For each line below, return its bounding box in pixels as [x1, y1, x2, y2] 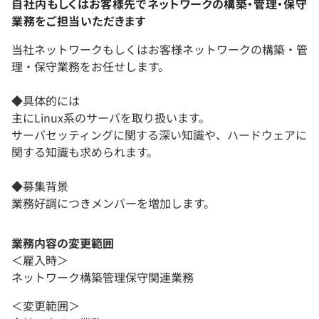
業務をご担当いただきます [11, 12, 146, 30]
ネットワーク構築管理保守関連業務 [11, 268, 194, 286]
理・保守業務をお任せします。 [11, 58, 169, 75]
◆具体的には [11, 92, 80, 110]
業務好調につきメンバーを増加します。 [11, 194, 215, 212]
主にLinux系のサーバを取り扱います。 [11, 109, 210, 127]
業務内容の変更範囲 [11, 234, 114, 252]
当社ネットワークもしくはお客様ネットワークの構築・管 [11, 41, 308, 58]
